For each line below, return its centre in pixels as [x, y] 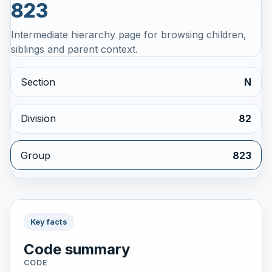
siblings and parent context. [74, 49]
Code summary [76, 249]
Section [38, 82]
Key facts [49, 222]
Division [38, 119]
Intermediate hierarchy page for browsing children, [129, 35]
